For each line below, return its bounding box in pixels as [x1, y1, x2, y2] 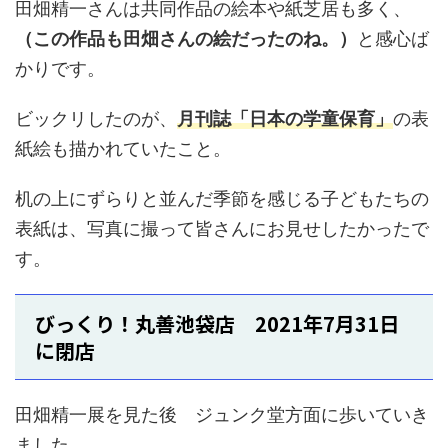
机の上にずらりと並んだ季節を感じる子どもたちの [15, 188, 429, 210]
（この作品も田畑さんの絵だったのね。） [15, 28, 357, 50]
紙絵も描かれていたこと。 [15, 138, 231, 160]
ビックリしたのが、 [15, 108, 177, 130]
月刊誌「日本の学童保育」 [177, 108, 393, 130]
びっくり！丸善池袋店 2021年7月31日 [35, 309, 399, 339]
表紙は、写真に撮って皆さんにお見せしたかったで [15, 218, 429, 240]
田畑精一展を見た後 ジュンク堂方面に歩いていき [15, 404, 429, 426]
